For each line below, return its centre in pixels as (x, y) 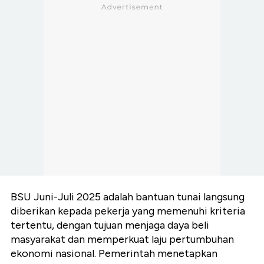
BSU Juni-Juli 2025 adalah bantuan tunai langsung (128, 197)
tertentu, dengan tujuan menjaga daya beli (110, 225)
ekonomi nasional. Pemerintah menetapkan (114, 254)
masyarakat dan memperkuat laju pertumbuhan (122, 240)
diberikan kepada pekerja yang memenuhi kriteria (128, 211)
